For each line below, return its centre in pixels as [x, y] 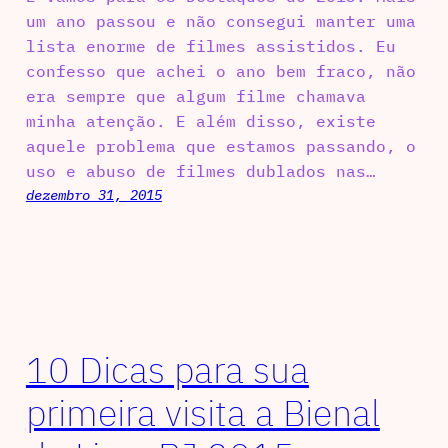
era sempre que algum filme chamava [195, 95]
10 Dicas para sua [167, 369]
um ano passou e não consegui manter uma [220, 20]
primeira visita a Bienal [202, 412]
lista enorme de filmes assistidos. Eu [210, 45]
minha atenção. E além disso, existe [200, 120]
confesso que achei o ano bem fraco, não [220, 70]
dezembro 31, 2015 [93, 194]
